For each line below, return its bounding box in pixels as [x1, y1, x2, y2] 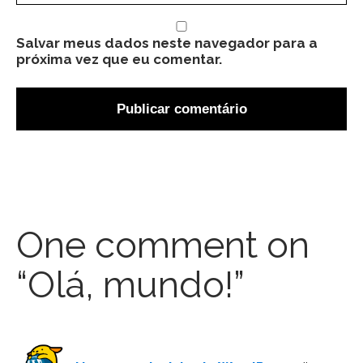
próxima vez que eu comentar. [16, 50, 222, 67]
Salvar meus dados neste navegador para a [16, 34, 318, 51]
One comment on [16, 224, 310, 267]
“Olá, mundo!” [16, 263, 245, 307]
